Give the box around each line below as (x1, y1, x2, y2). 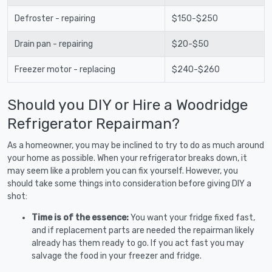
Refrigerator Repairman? (7, 114, 180, 132)
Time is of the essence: (32, 212, 131, 223)
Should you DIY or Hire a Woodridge (7, 95, 248, 114)
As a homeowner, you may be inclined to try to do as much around (7, 140, 264, 151)
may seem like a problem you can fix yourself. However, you (7, 165, 238, 176)
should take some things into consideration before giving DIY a (7, 178, 251, 189)
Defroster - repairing (14, 13, 95, 24)
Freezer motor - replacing (14, 64, 115, 75)
